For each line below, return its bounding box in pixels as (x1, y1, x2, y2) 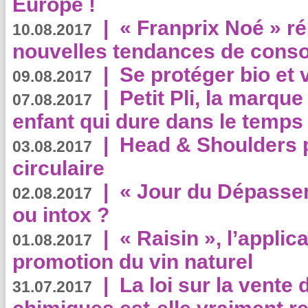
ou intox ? (12, 203, 109, 226)
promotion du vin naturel (12, 250, 253, 273)
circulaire (12, 157, 104, 179)
